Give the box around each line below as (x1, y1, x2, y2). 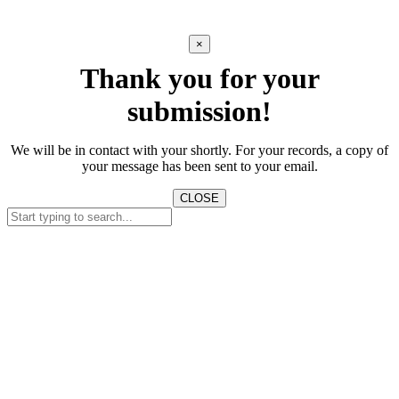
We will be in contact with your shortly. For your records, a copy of (11, 142, 388, 159)
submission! (127, 95, 272, 128)
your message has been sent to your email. (81, 159, 318, 175)
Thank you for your (79, 62, 320, 95)
